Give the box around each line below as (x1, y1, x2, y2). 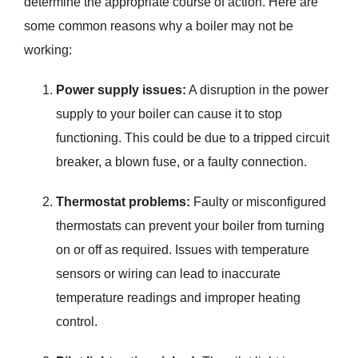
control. (56, 314, 97, 328)
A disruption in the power (186, 82, 328, 97)
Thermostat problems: (56, 194, 190, 209)
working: (24, 42, 72, 57)
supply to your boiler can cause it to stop (56, 106, 282, 121)
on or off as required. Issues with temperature (56, 242, 309, 257)
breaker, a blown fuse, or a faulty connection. (56, 154, 307, 169)
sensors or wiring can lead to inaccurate (56, 266, 280, 280)
